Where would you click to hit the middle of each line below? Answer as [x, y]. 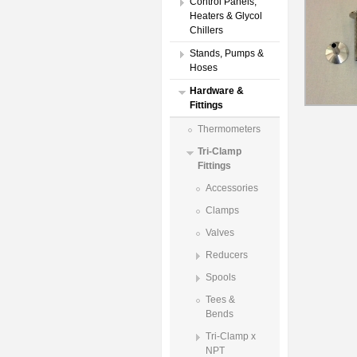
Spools [221, 277]
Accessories [232, 188]
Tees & [220, 300]
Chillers [206, 30]
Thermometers [229, 129]
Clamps [222, 210]
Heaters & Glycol [226, 16]
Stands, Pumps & [227, 53]
